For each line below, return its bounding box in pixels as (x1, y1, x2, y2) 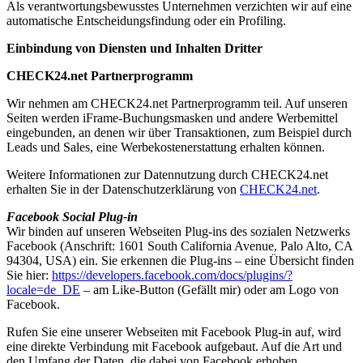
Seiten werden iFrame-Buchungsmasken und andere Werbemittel (6, 111, 338, 126)
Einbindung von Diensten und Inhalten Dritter (6, 41, 263, 56)
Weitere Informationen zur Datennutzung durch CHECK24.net (6, 168, 328, 182)
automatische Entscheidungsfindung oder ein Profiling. (6, 14, 286, 28)
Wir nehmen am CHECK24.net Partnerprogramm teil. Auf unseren (6, 96, 348, 111)
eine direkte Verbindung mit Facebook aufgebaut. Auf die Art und (6, 340, 342, 354)
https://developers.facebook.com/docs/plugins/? (52, 268, 293, 283)
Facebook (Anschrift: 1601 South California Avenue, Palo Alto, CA (6, 239, 352, 254)
